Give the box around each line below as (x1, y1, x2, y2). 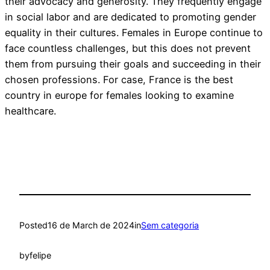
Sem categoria (141, 219, 199, 230)
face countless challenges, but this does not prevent (5, 42, 251, 55)
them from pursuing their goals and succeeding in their (5, 58, 261, 71)
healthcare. (5, 105, 56, 118)
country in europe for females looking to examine (5, 89, 234, 102)
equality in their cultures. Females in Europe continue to (5, 27, 263, 39)
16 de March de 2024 (48, 219, 134, 230)
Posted (19, 219, 48, 230)
